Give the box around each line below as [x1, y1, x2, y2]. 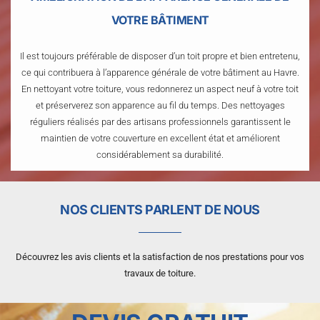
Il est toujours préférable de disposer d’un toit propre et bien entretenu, [20, 50, 300, 61]
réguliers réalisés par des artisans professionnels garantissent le [29, 116, 291, 127]
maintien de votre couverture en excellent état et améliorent [40, 132, 280, 144]
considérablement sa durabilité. [96, 149, 224, 160]
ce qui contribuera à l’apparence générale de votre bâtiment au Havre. [21, 66, 299, 78]
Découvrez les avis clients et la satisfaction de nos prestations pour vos [16, 251, 304, 262]
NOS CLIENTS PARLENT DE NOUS [60, 201, 260, 217]
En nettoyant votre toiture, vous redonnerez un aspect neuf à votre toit [21, 83, 299, 94]
